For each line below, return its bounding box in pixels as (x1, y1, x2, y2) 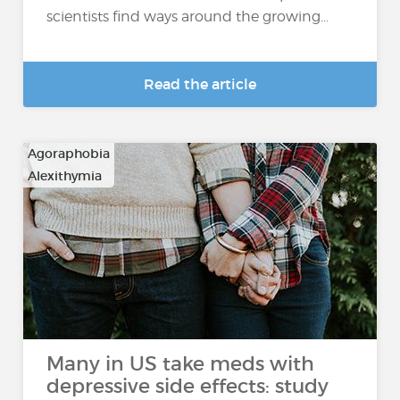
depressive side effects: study (46, 374, 329, 398)
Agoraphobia (28, 146, 111, 162)
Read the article (144, 75, 256, 93)
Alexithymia (28, 168, 103, 184)
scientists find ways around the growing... (46, 8, 329, 26)
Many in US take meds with (46, 352, 315, 376)
